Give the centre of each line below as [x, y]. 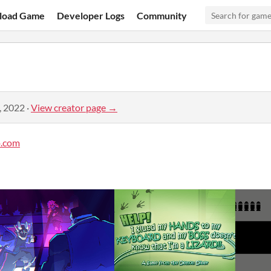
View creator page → [74, 107]
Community [162, 15]
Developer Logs [91, 15]
